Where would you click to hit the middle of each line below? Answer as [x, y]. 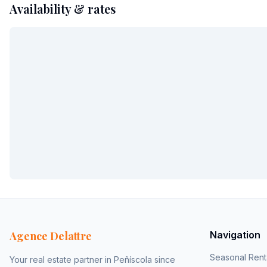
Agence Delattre [51, 236]
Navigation [235, 235]
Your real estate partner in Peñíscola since [92, 260]
